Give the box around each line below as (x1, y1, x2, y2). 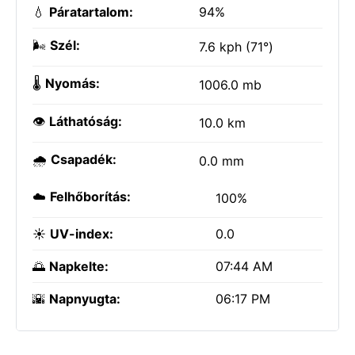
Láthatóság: (49, 113, 122, 129)
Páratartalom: (49, 4, 133, 20)
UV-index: (50, 226, 113, 242)
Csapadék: (51, 151, 116, 167)
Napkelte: (49, 258, 109, 274)
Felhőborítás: (50, 189, 131, 204)
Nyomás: (45, 75, 100, 91)
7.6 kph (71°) (199, 39, 273, 55)
